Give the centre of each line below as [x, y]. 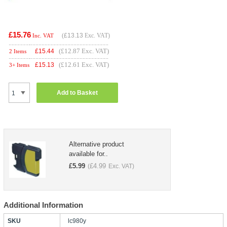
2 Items [17, 51]
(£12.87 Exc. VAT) [84, 51]
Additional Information [43, 205]
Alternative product [96, 144]
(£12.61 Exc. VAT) [84, 65]
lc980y [77, 221]
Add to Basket [77, 92]
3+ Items [19, 65]
